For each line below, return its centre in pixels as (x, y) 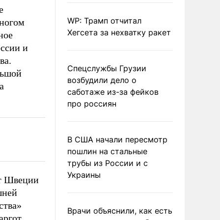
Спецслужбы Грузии (107, 68)
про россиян (92, 104)
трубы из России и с (108, 163)
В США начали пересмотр (117, 139)
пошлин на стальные (107, 151)
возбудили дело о (102, 80)
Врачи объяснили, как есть (120, 211)
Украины (84, 175)
